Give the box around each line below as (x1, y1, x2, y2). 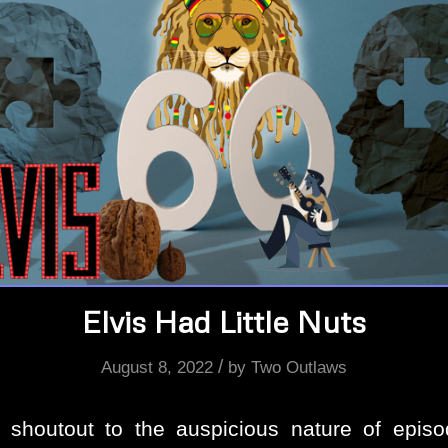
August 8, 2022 (101, 357, 213, 377)
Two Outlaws (251, 357, 347, 377)
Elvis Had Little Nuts (82, 302, 366, 340)
